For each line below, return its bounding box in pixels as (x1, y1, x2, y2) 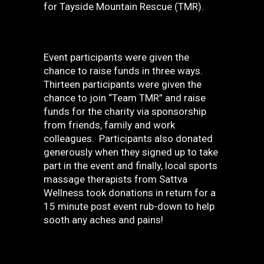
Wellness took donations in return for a (44, 187, 216, 199)
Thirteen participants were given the (44, 78, 202, 90)
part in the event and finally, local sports (44, 160, 217, 171)
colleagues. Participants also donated (44, 133, 213, 144)
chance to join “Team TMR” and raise (44, 92, 206, 104)
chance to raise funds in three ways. (44, 65, 205, 77)
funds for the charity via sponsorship (44, 105, 206, 117)
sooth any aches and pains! (44, 214, 163, 226)
